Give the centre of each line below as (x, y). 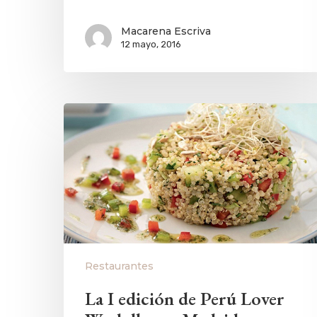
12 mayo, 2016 (151, 44)
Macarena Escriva (166, 31)
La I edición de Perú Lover (185, 299)
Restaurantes (119, 266)
